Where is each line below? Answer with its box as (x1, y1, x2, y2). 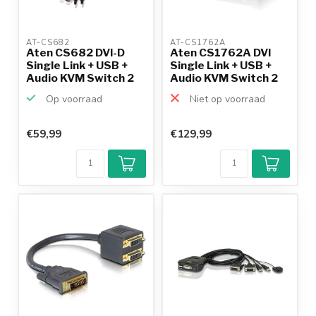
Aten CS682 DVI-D (26, 45, 125, 59)
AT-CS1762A (170, 37, 229, 48)
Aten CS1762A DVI (170, 45, 271, 59)
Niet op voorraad (187, 92, 265, 106)
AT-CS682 (26, 37, 73, 48)
